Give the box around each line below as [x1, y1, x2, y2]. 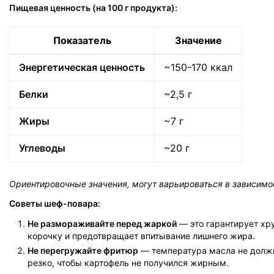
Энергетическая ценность [19, 61, 145, 73]
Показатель [53, 34, 111, 46]
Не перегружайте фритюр [28, 245, 138, 256]
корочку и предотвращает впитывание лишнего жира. [28, 231, 255, 241]
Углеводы [19, 142, 65, 154]
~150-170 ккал [164, 61, 232, 73]
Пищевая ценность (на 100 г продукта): [9, 2, 177, 13]
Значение [174, 34, 222, 46]
